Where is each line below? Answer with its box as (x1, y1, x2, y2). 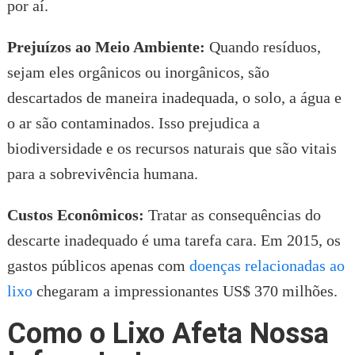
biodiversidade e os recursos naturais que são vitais (6, 139, 337, 157)
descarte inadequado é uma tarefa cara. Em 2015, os (6, 231, 341, 249)
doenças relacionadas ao (189, 256, 345, 274)
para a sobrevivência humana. (6, 164, 198, 182)
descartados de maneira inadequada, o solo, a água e (6, 88, 342, 106)
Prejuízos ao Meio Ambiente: (6, 37, 205, 55)
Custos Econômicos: (6, 205, 144, 223)
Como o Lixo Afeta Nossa (6, 316, 329, 350)
